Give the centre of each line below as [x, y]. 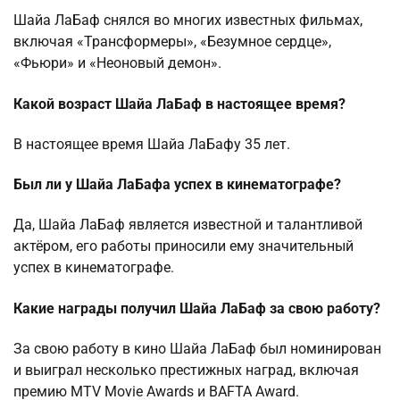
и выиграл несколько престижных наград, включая [186, 370]
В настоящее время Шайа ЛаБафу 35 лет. [152, 144]
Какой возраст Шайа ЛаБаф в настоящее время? [179, 104]
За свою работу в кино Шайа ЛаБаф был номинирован [197, 348]
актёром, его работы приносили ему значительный [183, 246]
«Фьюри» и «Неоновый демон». [117, 63]
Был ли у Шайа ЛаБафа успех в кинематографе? [177, 185]
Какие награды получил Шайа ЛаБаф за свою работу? [197, 308]
